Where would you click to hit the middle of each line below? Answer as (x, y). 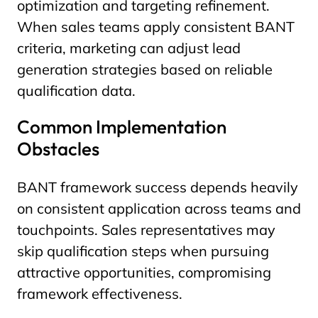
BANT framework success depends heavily (158, 187)
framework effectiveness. (100, 294)
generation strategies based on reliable (145, 69)
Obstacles (58, 149)
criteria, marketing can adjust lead (129, 48)
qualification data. (76, 91)
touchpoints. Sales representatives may (146, 230)
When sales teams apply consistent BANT (156, 27)
